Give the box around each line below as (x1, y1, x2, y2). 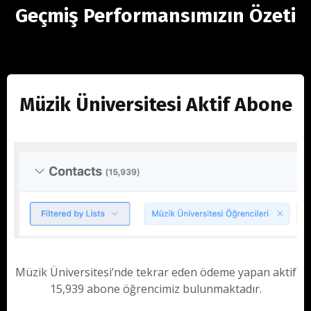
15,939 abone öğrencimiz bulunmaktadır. (49, 281, 262, 297)
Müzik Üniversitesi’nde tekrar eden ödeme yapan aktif (15, 264, 296, 280)
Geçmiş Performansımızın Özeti (15, 3, 296, 27)
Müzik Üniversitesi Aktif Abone (19, 92, 292, 116)
